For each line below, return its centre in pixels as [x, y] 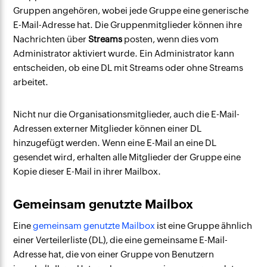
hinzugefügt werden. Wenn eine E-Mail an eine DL [115, 143]
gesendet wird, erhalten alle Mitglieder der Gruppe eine [127, 157]
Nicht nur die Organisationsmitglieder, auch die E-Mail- [127, 114]
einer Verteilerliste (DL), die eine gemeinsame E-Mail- [121, 240]
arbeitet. [31, 82]
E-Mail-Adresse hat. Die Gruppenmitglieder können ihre [128, 25]
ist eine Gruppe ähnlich [204, 226]
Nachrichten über [51, 39]
